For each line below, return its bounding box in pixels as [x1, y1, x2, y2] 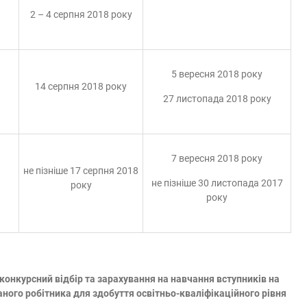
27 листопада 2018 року [162, 93, 271, 104]
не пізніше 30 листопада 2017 [151, 177, 283, 188]
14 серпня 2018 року [35, 81, 127, 92]
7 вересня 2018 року [171, 153, 262, 164]
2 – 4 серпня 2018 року [29, 9, 132, 20]
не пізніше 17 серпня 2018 [23, 165, 138, 176]
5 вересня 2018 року [171, 69, 262, 79]
